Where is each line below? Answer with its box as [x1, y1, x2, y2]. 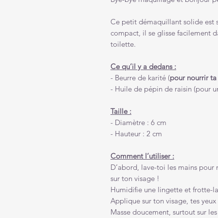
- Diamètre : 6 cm [110, 118, 166, 127]
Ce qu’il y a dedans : [110, 62, 176, 72]
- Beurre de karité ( [110, 73, 170, 83]
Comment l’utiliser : [110, 151, 174, 161]
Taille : [110, 107, 131, 116]
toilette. [110, 39, 136, 49]
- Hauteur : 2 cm [110, 129, 162, 139]
